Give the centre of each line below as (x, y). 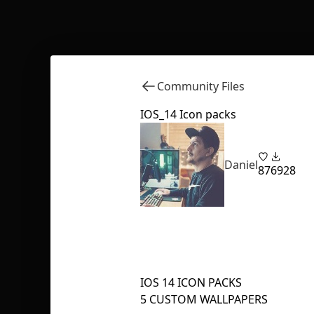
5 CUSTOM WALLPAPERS (204, 299)
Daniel (241, 165)
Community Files (201, 86)
